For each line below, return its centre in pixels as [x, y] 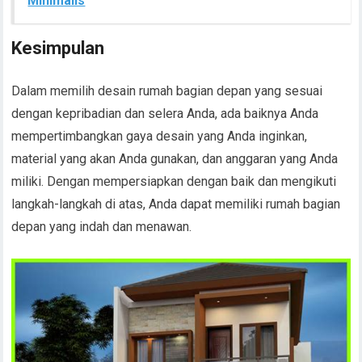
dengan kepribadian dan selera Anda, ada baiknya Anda [165, 114]
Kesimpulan [58, 48]
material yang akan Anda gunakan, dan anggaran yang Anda [175, 159]
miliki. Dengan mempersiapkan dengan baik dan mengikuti [174, 181]
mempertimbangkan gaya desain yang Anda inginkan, [160, 136]
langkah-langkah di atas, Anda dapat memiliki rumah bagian [176, 204]
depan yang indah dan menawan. [102, 227]
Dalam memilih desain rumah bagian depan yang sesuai [167, 91]
